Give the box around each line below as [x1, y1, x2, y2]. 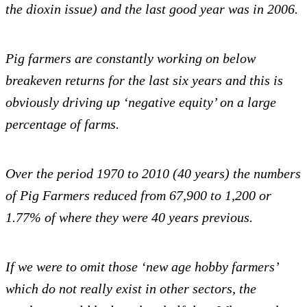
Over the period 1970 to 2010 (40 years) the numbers [5, 166, 301, 182]
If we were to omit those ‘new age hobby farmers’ [5, 259, 278, 275]
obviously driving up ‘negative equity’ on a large [5, 95, 276, 110]
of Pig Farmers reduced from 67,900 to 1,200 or [5, 188, 271, 204]
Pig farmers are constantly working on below [5, 51, 256, 66]
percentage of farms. [5, 116, 119, 132]
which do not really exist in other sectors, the [5, 281, 256, 297]
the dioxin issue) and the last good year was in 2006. [5, 1, 298, 17]
